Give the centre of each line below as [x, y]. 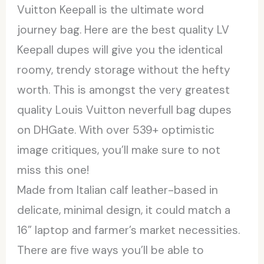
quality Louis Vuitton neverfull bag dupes [125, 110]
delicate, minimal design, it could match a [124, 210]
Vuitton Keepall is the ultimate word [111, 9]
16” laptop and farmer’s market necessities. [129, 230]
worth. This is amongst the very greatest [124, 90]
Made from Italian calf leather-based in [118, 190]
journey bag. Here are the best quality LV [123, 29]
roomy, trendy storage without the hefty [124, 70]
